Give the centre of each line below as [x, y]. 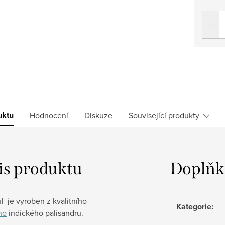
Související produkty [164, 115]
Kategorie [194, 206]
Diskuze [98, 115]
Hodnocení [49, 115]
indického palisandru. [46, 213]
